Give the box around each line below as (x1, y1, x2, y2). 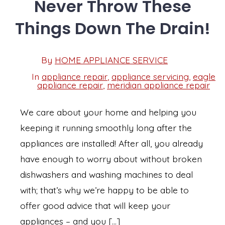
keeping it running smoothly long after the (20, 122, 192, 133)
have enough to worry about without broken (20, 153, 202, 164)
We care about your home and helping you (20, 106, 196, 118)
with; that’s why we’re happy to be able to (20, 184, 189, 195)
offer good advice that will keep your (20, 199, 170, 211)
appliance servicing (111, 71, 189, 82)
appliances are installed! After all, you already (20, 137, 203, 149)
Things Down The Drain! (15, 17, 210, 40)
